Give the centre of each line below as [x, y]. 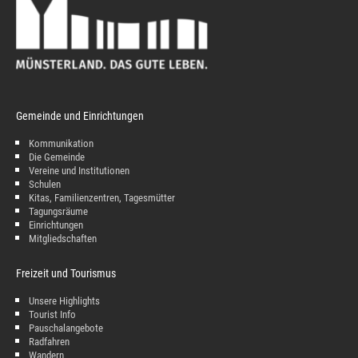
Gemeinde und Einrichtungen [80, 116]
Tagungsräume [58, 211]
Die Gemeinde [57, 157]
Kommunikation [61, 143]
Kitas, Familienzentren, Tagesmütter [102, 197]
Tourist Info [52, 314]
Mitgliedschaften [63, 238]
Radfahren [49, 341]
